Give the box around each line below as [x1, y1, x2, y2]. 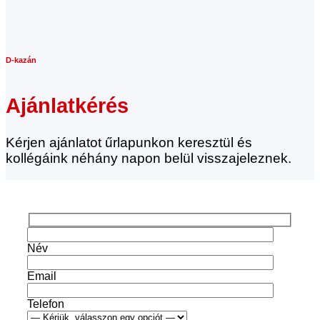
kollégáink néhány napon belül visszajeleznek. [6, 151, 291, 166]
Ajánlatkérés [6, 94, 129, 118]
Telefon [27, 297, 64, 310]
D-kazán [6, 55, 36, 64]
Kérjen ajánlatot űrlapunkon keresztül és [6, 135, 252, 151]
